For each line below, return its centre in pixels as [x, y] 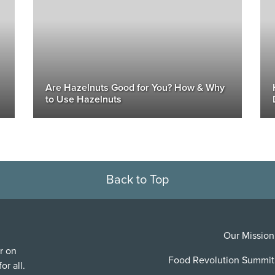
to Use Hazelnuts [83, 99]
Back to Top [137, 180]
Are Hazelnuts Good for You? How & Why [135, 88]
